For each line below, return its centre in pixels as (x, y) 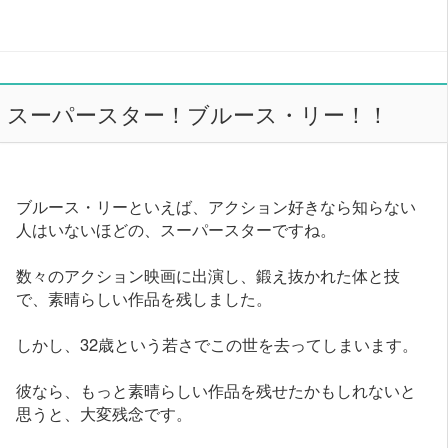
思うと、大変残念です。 (104, 412)
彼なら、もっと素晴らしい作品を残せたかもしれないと (216, 389)
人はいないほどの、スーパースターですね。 (176, 228)
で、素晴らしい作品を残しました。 (144, 297)
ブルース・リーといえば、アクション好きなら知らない (216, 205)
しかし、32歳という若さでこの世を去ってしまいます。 (217, 343)
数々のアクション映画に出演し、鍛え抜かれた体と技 (208, 274)
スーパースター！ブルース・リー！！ (197, 114)
